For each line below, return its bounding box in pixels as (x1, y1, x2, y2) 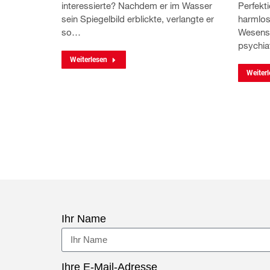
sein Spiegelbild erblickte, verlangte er (61, 13, 214, 24)
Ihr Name (61, 212, 106, 225)
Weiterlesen (70, 55, 107, 64)
